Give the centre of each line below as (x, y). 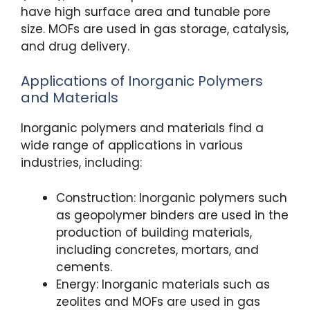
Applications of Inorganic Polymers (142, 81)
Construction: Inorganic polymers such (172, 198)
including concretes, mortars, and (157, 249)
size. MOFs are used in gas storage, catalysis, (155, 29)
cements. (84, 267)
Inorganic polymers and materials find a (142, 128)
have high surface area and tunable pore (146, 11)
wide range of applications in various (132, 146)
